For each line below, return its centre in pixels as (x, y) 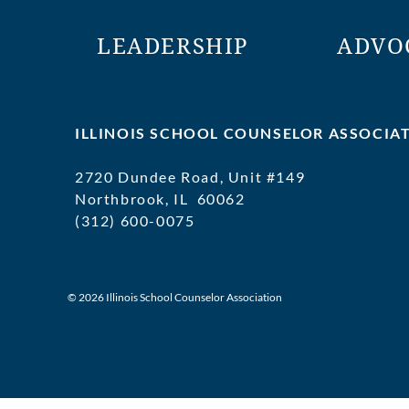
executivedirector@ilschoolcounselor (221, 242)
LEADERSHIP (173, 47)
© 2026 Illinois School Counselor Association (174, 297)
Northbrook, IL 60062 (160, 199)
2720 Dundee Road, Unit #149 (190, 177)
